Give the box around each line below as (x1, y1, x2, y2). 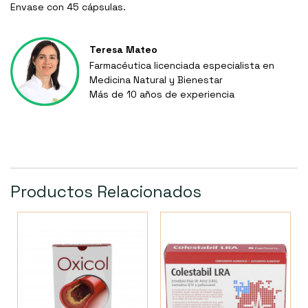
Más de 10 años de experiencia (89, 88, 234, 101)
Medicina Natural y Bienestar (89, 74, 223, 87)
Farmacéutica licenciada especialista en (89, 59, 274, 72)
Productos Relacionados (10, 181, 201, 203)
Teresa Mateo (89, 43, 157, 56)
